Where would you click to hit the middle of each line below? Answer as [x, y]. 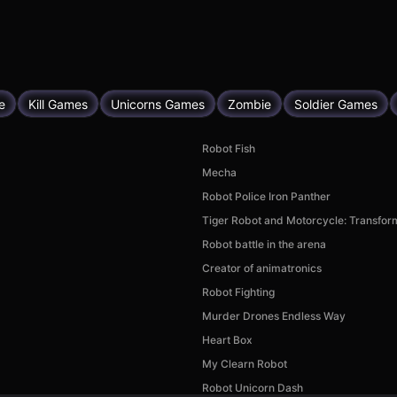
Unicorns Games [158, 104]
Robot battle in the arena [264, 244]
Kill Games [58, 104]
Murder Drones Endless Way [274, 316]
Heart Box [227, 340]
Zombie [249, 104]
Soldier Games [336, 104]
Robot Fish [229, 148]
